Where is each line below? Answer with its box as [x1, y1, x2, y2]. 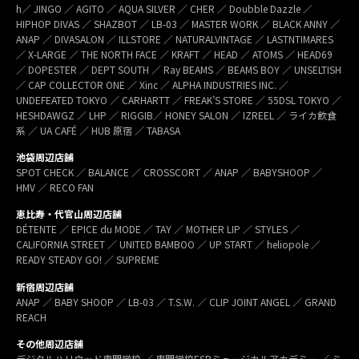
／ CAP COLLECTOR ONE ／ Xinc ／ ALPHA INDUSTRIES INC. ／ [16, 77, 288, 91]
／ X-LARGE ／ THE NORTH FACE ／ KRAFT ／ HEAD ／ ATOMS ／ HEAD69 [16, 46, 333, 61]
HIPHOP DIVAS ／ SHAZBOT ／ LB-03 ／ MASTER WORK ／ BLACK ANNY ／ [16, 16, 340, 30]
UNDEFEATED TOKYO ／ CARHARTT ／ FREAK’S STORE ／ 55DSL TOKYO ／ [16, 92, 341, 107]
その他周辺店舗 [16, 337, 83, 351]
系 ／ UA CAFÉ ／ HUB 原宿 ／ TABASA [16, 123, 180, 137]
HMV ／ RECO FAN [16, 180, 94, 195]
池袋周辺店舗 [16, 150, 74, 164]
